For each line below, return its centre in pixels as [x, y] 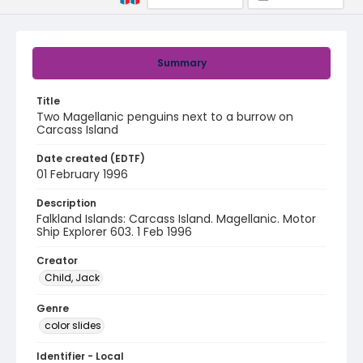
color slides [73, 325]
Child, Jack [72, 278]
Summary [181, 63]
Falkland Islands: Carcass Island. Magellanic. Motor [176, 219]
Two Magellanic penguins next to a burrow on [165, 117]
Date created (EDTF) [91, 158]
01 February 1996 [82, 174]
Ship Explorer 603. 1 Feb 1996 [114, 232]
